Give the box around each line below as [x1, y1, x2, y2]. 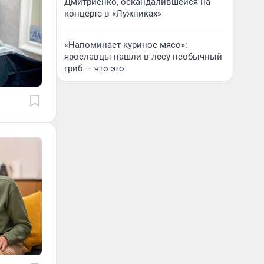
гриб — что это [64, 63, 124, 74]
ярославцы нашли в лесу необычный [64, 51, 222, 62]
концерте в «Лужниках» [64, 8, 161, 19]
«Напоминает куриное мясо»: [64, 39, 187, 50]
